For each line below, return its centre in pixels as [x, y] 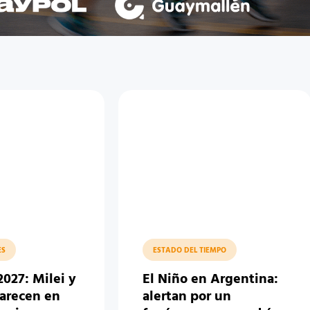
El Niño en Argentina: [211, 280]
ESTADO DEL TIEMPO [190, 251]
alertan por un [187, 297]
